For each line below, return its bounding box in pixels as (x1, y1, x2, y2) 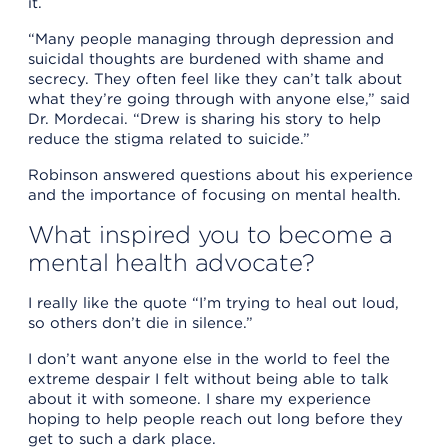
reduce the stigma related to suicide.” (28, 129, 310, 148)
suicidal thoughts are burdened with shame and (28, 49, 384, 68)
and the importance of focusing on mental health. (28, 185, 401, 204)
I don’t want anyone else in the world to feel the (28, 349, 390, 368)
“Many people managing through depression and (28, 29, 394, 48)
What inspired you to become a (28, 219, 394, 249)
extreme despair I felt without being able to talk (28, 369, 389, 388)
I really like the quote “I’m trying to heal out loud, (28, 293, 399, 312)
